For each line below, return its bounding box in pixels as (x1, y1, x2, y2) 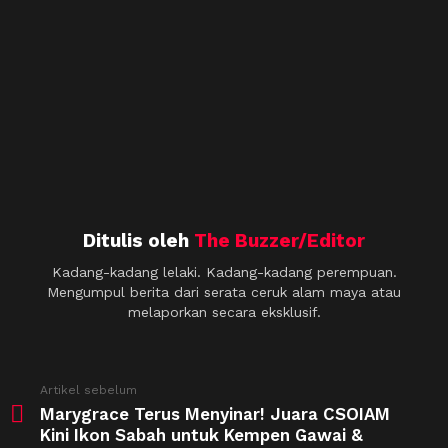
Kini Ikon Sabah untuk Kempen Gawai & (40, 425, 363, 446)
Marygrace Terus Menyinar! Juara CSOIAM (40, 404, 390, 425)
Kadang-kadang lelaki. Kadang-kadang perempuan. (51, 264, 397, 281)
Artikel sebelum (40, 383, 137, 398)
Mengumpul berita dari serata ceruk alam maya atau (47, 284, 401, 301)
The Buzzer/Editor (194, 228, 365, 252)
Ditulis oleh (83, 228, 194, 252)
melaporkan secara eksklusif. (127, 304, 321, 321)
